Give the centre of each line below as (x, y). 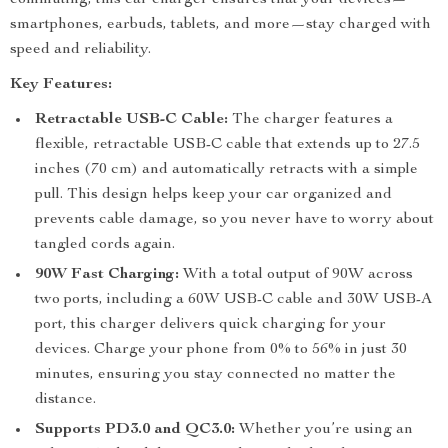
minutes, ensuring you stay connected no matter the (215, 375)
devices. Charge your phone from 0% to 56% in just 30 (221, 350)
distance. (65, 400)
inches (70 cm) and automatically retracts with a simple (226, 170)
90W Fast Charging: (107, 275)
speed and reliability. (80, 50)
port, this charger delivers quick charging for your (210, 325)
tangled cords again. (105, 245)
